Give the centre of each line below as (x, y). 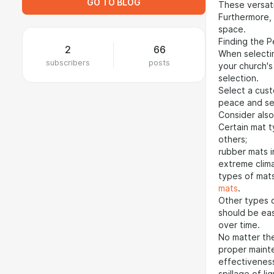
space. (232, 29)
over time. (239, 225)
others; (233, 139)
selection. (239, 78)
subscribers (68, 62)
